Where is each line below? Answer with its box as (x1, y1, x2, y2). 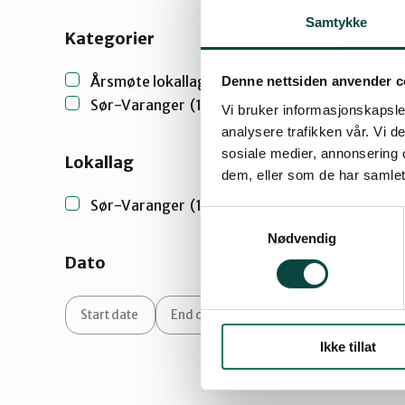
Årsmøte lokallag (90, 72, 206, 90)
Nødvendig (267, 230, 337, 246)
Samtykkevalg (200, 209, 287, 225)
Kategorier (65, 28, 155, 49)
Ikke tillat (319, 338, 376, 354)
